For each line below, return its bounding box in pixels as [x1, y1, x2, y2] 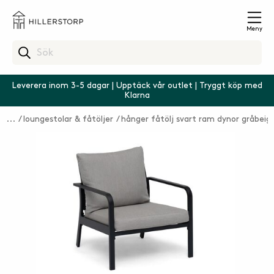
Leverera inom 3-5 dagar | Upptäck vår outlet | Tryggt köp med [12, 81, 262, 89]
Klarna [124, 91, 150, 99]
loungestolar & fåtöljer [23, 115, 113, 123]
